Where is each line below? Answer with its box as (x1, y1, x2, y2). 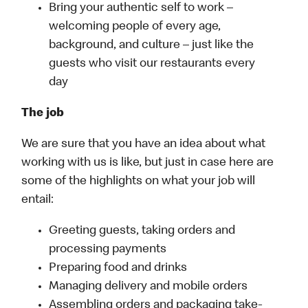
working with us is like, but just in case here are (21, 157, 274, 170)
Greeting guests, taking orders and (49, 225, 236, 238)
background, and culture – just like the (49, 39, 254, 52)
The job (21, 107, 65, 120)
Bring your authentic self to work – (49, 2, 234, 15)
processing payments (49, 243, 167, 256)
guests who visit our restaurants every (49, 58, 256, 71)
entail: (21, 194, 54, 207)
